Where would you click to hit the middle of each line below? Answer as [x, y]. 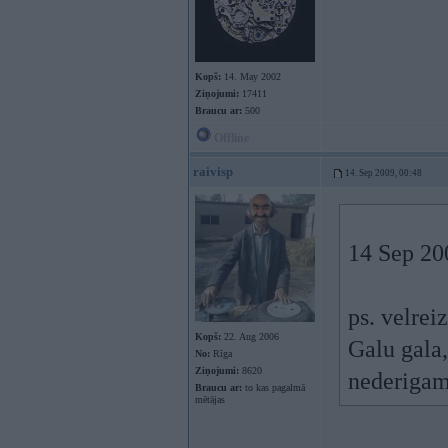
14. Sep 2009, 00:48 [383, 173]
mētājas [210, 399]
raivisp [213, 171]
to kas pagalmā [273, 387]
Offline [230, 138]
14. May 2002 [251, 76]
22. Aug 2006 [250, 336]
